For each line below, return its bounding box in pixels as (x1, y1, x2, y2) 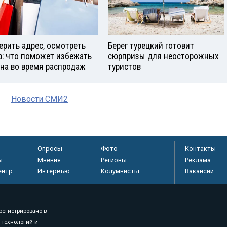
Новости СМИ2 (11, 94, 68, 104)
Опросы (37, 145, 62, 153)
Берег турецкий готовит (108, 41, 194, 51)
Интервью (37, 167, 70, 175)
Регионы (100, 156, 127, 164)
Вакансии (185, 167, 214, 175)
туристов (108, 62, 141, 72)
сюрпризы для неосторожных (108, 51, 219, 62)
